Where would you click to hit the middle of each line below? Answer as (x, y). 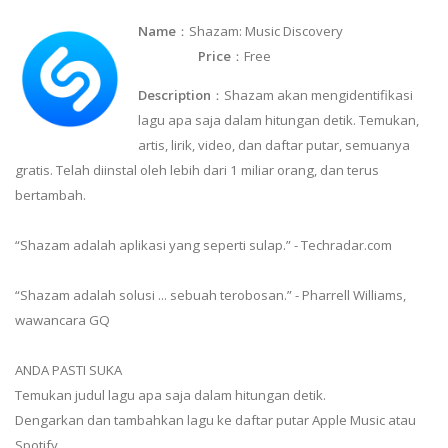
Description (175, 94)
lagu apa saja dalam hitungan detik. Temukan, (279, 119)
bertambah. (50, 194)
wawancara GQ (62, 319)
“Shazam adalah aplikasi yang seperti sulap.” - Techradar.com (203, 244)
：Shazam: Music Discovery (302, 30)
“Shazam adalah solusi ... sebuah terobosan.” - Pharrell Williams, (210, 294)
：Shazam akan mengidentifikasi (312, 94)
